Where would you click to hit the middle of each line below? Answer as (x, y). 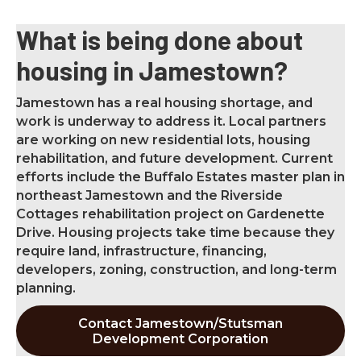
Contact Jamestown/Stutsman (180, 324)
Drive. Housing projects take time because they (175, 233)
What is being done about (160, 40)
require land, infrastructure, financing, (141, 251)
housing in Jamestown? (152, 71)
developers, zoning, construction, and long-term (176, 270)
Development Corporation (180, 339)
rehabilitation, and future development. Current (174, 159)
